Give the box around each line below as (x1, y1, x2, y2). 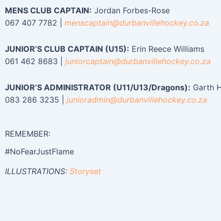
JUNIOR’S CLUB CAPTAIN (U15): (5, 44, 129, 54)
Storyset (70, 166, 101, 176)
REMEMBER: (5, 129, 50, 139)
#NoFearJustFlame (5, 147, 74, 156)
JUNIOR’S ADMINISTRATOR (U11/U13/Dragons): (5, 82, 190, 92)
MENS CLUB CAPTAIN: (5, 5, 92, 15)
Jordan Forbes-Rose (92, 5, 170, 15)
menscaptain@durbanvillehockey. (65, 18, 189, 28)
